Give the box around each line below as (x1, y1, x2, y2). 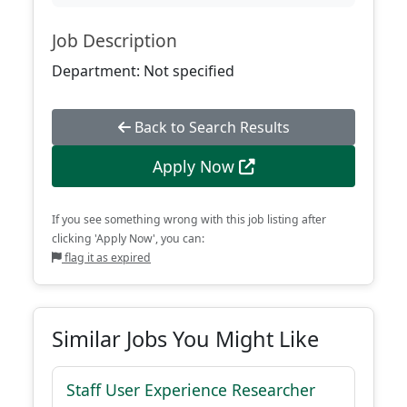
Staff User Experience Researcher (66, 379, 315, 401)
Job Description (52, 28, 177, 53)
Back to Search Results (130, 117, 290, 137)
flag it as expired (62, 250, 151, 265)
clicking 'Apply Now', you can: (52, 231, 204, 246)
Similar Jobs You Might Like (52, 324, 319, 353)
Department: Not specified (52, 61, 234, 81)
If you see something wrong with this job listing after (52, 212, 326, 227)
